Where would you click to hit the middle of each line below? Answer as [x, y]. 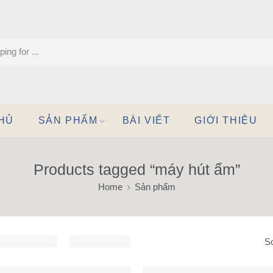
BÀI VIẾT [146, 120]
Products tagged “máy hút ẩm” [136, 169]
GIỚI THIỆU [226, 120]
